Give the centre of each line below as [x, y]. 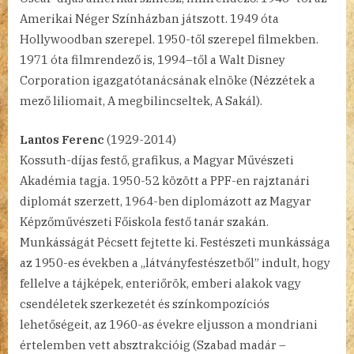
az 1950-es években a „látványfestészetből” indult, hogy [175, 262]
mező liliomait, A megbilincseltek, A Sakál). [141, 101]
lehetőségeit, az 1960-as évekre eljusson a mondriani [169, 324]
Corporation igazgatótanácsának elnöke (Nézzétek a [168, 81]
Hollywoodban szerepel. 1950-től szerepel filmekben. [169, 40]
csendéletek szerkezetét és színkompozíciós [145, 303]
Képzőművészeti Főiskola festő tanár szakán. [144, 221]
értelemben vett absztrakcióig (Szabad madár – [153, 345]
